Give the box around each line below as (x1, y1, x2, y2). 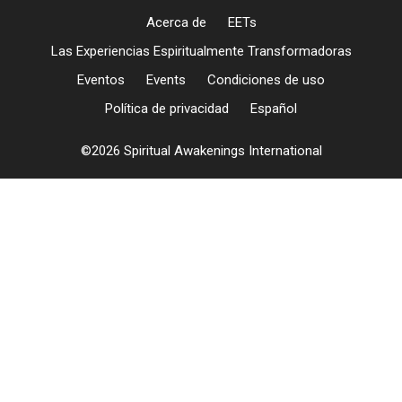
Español (250, 100, 297, 117)
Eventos (77, 72, 125, 88)
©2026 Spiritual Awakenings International (80, 143, 322, 159)
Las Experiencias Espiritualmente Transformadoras (50, 43, 352, 59)
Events (146, 72, 186, 88)
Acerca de (145, 14, 206, 31)
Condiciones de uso (207, 72, 325, 88)
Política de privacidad (105, 100, 229, 117)
